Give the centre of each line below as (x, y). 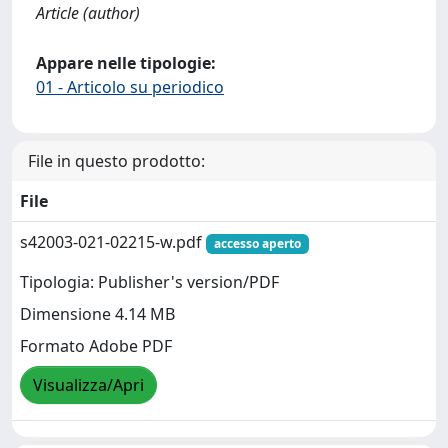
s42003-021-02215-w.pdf (113, 242)
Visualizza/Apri (88, 385)
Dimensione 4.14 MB (97, 314)
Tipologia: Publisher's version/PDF (149, 282)
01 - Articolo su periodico (130, 87)
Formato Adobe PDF (96, 346)
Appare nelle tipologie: (126, 63)
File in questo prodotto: (116, 161)
